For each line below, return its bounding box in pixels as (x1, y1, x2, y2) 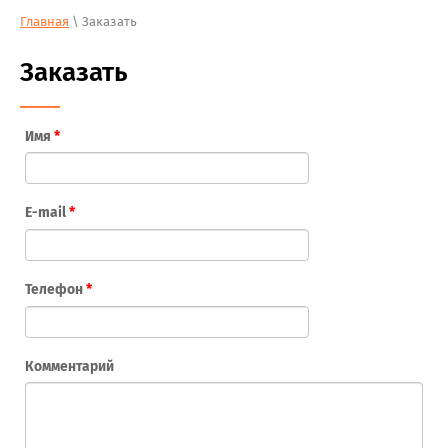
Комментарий (25, 358, 115, 376)
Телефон (25, 281, 87, 299)
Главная (20, 14, 69, 30)
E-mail (25, 204, 70, 222)
